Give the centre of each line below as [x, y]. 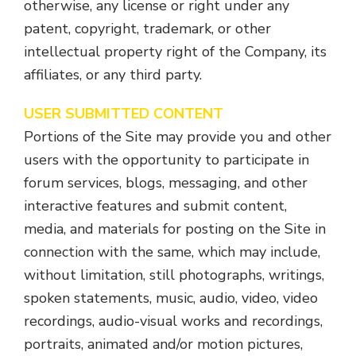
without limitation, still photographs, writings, [174, 275]
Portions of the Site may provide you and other [178, 137]
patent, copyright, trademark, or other [147, 29]
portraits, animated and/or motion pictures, [163, 344]
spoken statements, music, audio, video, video [171, 298]
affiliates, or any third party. [113, 75]
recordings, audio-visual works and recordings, [173, 321]
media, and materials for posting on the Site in [175, 229]
